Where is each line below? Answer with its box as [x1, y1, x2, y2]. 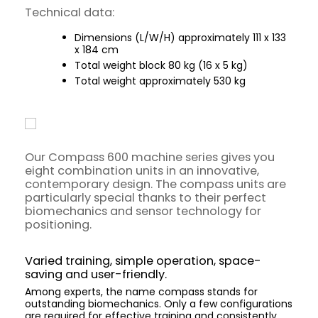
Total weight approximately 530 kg [75, 73, 246, 88]
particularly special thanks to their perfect [25, 189, 266, 206]
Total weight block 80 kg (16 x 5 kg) [75, 57, 248, 72]
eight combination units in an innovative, [25, 162, 259, 179]
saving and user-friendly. [25, 265, 167, 283]
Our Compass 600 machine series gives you [25, 148, 275, 165]
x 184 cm [75, 42, 119, 57]
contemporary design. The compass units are [25, 175, 286, 192]
